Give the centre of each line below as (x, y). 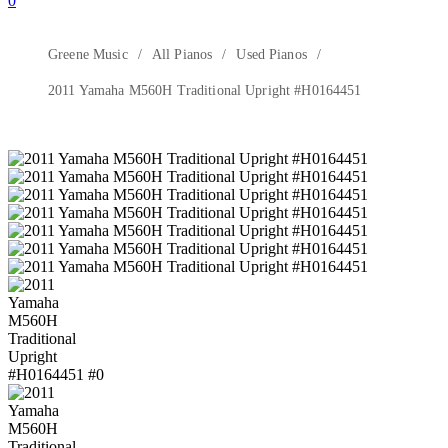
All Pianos (182, 54)
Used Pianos (271, 54)
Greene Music (88, 54)
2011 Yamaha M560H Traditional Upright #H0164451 (205, 90)
